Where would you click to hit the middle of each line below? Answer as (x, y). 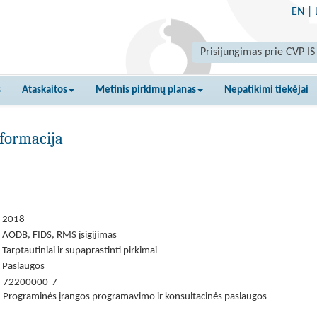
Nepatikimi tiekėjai (266, 90)
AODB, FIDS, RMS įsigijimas (59, 235)
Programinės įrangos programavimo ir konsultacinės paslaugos (135, 297)
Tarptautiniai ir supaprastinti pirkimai (80, 251)
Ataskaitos (45, 90)
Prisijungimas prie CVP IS (258, 52)
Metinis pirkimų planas (146, 90)
